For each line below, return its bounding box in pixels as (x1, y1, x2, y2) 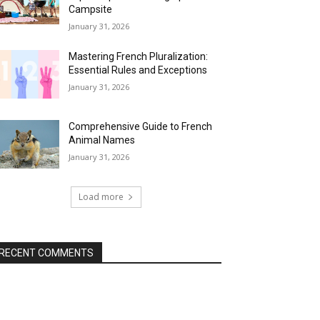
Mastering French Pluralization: (69, 50, 209, 62)
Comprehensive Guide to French (69, 120, 213, 132)
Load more (78, 190, 124, 203)
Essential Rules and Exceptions (69, 64, 208, 76)
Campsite (69, 3, 113, 15)
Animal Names (69, 134, 136, 146)
